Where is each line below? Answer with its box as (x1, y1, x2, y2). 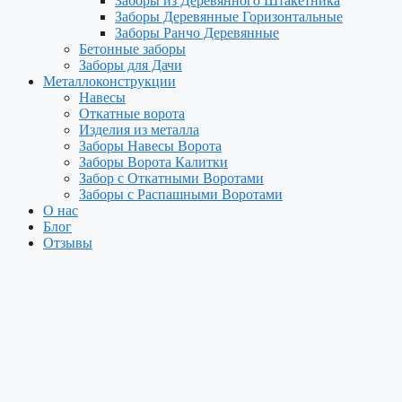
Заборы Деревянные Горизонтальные (115, 9, 343, 24)
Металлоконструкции (43, 74, 176, 89)
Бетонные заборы (79, 41, 186, 57)
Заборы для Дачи (79, 57, 182, 73)
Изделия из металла (79, 122, 199, 137)
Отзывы (43, 235, 92, 250)
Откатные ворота (79, 106, 185, 121)
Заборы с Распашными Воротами (79, 187, 283, 202)
